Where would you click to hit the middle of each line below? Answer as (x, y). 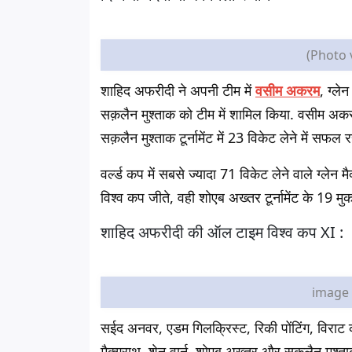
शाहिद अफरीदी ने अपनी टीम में (178, 90)
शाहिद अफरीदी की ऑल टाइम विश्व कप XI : (222, 232)
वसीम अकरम (288, 90)
